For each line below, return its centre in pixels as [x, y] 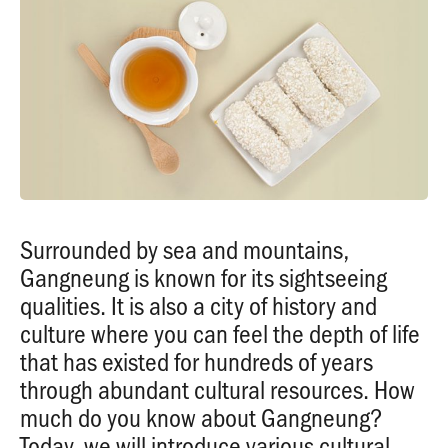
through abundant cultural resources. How [217, 389]
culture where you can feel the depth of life [220, 333]
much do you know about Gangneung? [201, 417]
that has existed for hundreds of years [196, 361]
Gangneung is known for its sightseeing [203, 277]
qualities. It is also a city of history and [198, 305]
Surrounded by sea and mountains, [184, 249]
